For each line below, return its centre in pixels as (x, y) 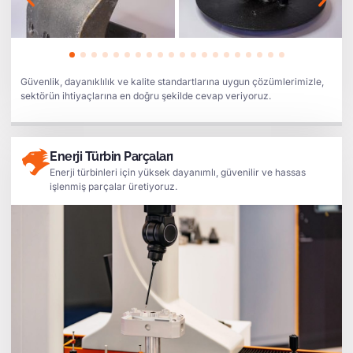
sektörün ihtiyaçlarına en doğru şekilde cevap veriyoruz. (146, 95)
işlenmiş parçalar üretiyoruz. (113, 186)
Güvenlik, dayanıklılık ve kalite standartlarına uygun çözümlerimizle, (172, 81)
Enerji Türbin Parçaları (111, 156)
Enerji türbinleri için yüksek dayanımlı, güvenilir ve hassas (178, 172)
